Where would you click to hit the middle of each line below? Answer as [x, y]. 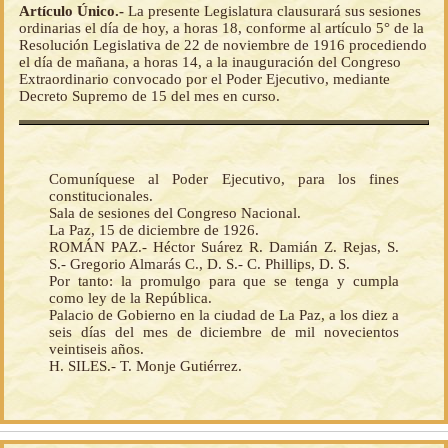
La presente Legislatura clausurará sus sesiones [274, 10]
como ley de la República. [130, 297]
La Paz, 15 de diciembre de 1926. [154, 229]
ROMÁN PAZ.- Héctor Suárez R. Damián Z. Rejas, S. [224, 246]
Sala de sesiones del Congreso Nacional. [175, 212]
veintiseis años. [96, 348]
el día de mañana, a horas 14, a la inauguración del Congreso [210, 61]
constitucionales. [101, 195]
